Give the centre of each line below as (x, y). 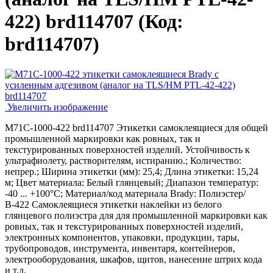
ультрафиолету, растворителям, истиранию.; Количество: (123, 160)
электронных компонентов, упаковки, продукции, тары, (122, 237)
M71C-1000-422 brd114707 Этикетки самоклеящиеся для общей (136, 127)
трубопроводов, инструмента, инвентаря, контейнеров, (120, 248)
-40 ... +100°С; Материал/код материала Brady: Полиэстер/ (125, 193)
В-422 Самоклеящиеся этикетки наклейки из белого (113, 204)
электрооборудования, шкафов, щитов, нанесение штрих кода (133, 259)
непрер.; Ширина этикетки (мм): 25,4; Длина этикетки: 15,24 (132, 171)
